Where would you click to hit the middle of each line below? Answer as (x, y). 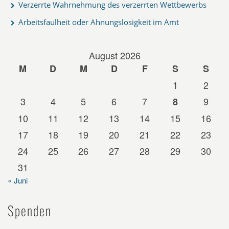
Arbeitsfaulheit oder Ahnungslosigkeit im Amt (99, 22)
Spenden (30, 210)
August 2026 (114, 55)
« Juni (18, 180)
